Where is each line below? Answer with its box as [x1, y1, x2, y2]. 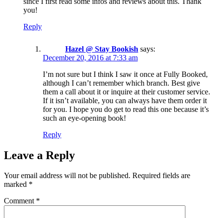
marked [4, 180, 29, 189]
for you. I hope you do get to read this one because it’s [43, 105, 209, 113]
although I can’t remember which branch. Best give [43, 78, 200, 87]
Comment [4, 197, 36, 205]
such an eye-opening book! [43, 113, 126, 122]
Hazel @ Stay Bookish [65, 44, 138, 53]
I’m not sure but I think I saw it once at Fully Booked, [43, 70, 208, 78]
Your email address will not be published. [4, 171, 130, 180]
